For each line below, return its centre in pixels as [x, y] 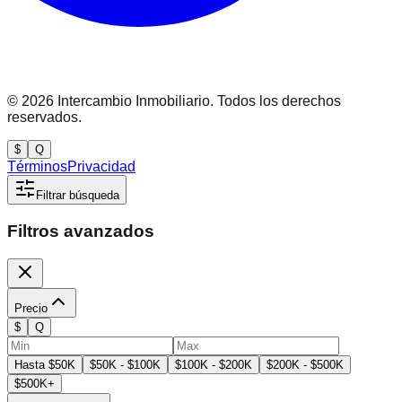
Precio [31, 308]
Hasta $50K [45, 364]
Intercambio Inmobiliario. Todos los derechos [197, 101]
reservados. [44, 118]
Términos [37, 167]
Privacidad [101, 167]
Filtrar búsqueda [78, 196]
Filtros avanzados [81, 231]
